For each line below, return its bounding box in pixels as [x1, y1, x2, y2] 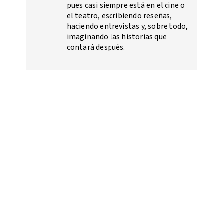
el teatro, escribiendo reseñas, [66, 10, 172, 22]
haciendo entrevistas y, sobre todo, [66, 21, 188, 32]
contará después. [66, 42, 125, 53]
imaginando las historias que [66, 31, 167, 43]
